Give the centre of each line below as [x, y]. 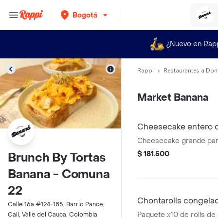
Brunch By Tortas [57, 158]
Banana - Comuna [59, 174]
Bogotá [85, 15]
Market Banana [173, 98]
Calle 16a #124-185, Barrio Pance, [56, 204]
